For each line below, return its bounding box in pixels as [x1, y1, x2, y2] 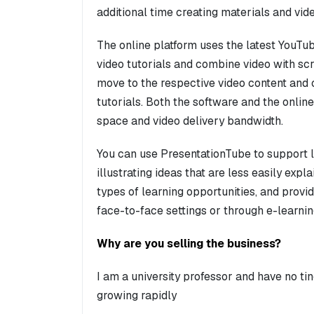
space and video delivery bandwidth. [97, 114, 283, 129]
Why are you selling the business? [97, 236, 281, 252]
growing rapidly [97, 288, 177, 303]
